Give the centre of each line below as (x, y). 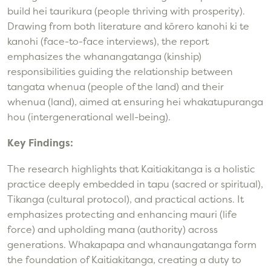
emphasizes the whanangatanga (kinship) (104, 57)
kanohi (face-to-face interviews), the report (108, 41)
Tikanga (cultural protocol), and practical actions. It (126, 199)
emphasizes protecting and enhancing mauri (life (122, 214)
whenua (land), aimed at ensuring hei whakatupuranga (135, 102)
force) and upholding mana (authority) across (113, 230)
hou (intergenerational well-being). (89, 117)
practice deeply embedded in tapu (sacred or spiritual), (135, 184)
